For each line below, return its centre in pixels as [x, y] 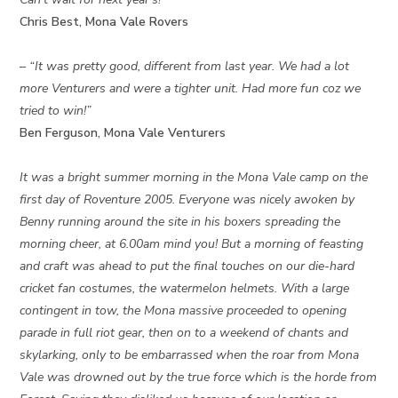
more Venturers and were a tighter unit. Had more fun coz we [191, 89]
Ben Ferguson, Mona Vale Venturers [123, 133]
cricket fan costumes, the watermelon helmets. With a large [185, 289]
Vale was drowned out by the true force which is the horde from [199, 378]
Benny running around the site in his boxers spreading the [180, 222]
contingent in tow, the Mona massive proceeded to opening [183, 311]
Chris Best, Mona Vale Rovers [104, 22]
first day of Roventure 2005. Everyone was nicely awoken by [187, 200]
